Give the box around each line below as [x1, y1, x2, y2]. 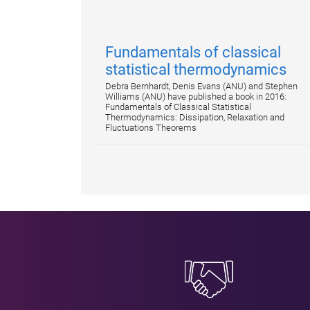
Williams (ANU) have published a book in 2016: [105, 91, 286, 102]
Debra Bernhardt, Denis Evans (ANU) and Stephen [105, 81, 298, 91]
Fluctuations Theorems [105, 122, 197, 133]
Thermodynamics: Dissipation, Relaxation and [105, 112, 284, 122]
